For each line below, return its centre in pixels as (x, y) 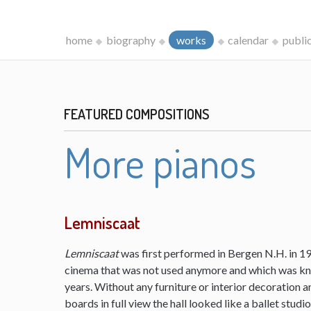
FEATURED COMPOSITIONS (137, 114)
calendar (248, 40)
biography (131, 40)
